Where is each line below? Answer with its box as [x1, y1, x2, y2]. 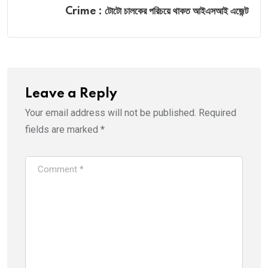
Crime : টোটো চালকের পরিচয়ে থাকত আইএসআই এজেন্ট [65, 6, 248, 17]
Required [199, 107, 236, 119]
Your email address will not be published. [25, 107, 196, 119]
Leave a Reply [25, 87, 117, 101]
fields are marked [25, 124, 100, 136]
